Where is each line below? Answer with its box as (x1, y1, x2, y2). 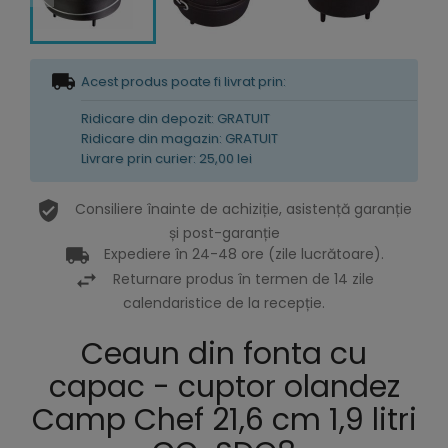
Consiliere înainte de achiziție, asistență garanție (75, 199, 412, 220)
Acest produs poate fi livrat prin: (81, 72, 286, 91)
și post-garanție (168, 223, 280, 243)
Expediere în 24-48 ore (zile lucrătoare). (103, 244, 384, 265)
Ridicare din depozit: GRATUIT (81, 109, 270, 128)
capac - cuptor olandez (48, 366, 400, 408)
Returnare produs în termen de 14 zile (113, 269, 374, 290)
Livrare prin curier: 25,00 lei (81, 149, 252, 168)
